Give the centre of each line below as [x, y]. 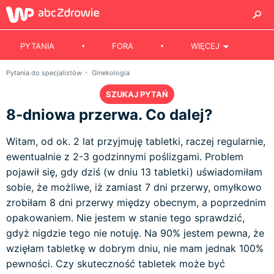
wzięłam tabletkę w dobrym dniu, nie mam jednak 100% [135, 248]
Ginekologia [111, 73]
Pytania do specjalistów [45, 73]
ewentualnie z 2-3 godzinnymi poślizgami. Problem [125, 157]
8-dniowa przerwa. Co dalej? [109, 115]
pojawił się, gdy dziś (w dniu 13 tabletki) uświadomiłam [134, 172]
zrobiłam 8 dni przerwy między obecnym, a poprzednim [136, 202]
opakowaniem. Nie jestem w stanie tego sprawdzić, [125, 218]
